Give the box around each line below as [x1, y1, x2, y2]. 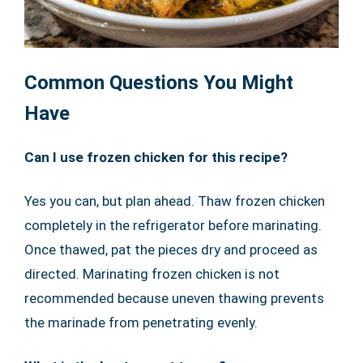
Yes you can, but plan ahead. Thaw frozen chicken [24, 192, 325, 209]
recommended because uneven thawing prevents [24, 289, 324, 306]
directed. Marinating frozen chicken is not [24, 265, 280, 282]
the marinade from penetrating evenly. [24, 314, 258, 331]
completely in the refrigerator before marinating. [24, 216, 322, 233]
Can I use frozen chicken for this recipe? [24, 148, 288, 165]
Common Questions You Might [24, 70, 293, 94]
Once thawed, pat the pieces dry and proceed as [24, 241, 318, 258]
